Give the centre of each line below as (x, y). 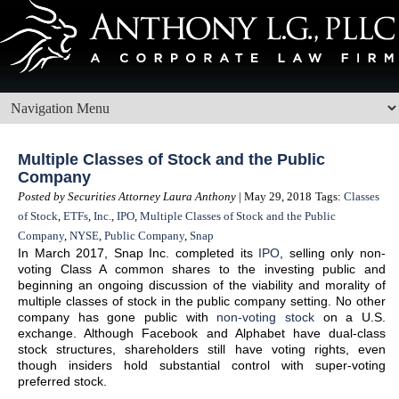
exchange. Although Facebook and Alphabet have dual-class (202, 333)
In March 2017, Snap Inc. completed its (138, 253)
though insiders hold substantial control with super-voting (202, 365)
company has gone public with (118, 317)
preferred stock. (62, 381)
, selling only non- (333, 253)
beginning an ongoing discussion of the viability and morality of (202, 285)
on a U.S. (350, 317)
